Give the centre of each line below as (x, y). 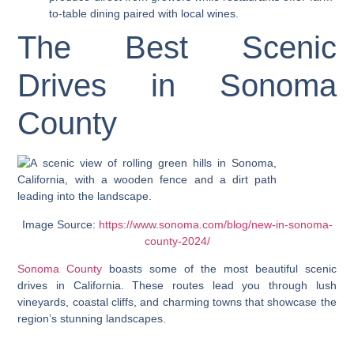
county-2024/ (177, 241)
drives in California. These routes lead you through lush (177, 286)
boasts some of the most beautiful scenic (219, 269)
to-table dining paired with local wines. (144, 14)
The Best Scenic (177, 48)
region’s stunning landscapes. (92, 319)
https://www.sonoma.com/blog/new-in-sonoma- (215, 224)
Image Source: (60, 224)
